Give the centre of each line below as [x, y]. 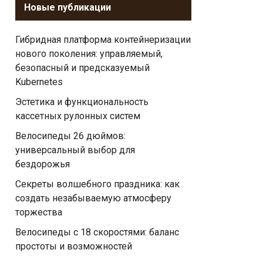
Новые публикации [68, 7]
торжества [39, 212]
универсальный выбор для [75, 150]
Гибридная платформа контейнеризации [103, 40]
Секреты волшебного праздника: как [97, 184]
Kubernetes [39, 82]
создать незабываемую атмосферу [93, 198]
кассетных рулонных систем [78, 116]
